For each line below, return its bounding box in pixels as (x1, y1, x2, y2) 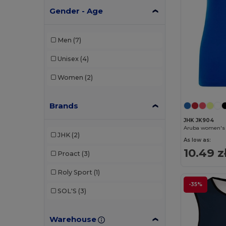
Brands (49, 100, 79, 110)
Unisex (57, 55, 79, 63)
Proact (57, 150, 80, 158)
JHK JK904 (184, 117, 214, 124)
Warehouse (49, 214, 97, 224)
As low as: (184, 137, 211, 144)
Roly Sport (57, 168, 92, 177)
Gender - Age (49, 6, 103, 16)
